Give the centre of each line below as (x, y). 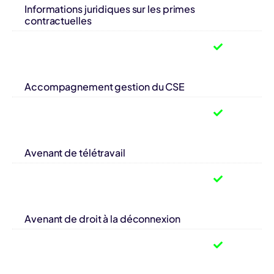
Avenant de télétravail (75, 152)
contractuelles (58, 20)
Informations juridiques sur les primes (110, 9)
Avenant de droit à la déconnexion (102, 218)
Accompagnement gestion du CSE (105, 86)
